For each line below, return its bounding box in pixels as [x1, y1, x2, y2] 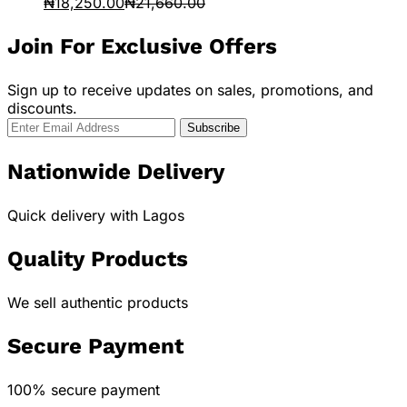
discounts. [7, 98, 77, 117]
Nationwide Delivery [7, 158, 225, 184]
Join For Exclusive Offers [7, 33, 277, 59]
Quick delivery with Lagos [7, 205, 184, 224]
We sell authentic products [7, 293, 188, 312]
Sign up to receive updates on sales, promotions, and [7, 80, 373, 99]
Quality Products [7, 245, 188, 272]
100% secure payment [7, 380, 160, 399]
